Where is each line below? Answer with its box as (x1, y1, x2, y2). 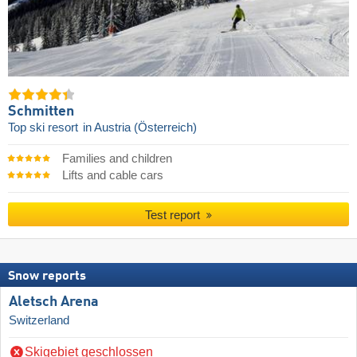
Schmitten (8, 104, 74, 120)
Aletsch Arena (9, 294, 99, 309)
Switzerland (9, 313, 69, 327)
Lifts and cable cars (61, 169, 163, 182)
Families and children (61, 152, 172, 166)
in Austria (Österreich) (83, 121, 197, 135)
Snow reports (8, 269, 86, 283)
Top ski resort (8, 121, 81, 135)
